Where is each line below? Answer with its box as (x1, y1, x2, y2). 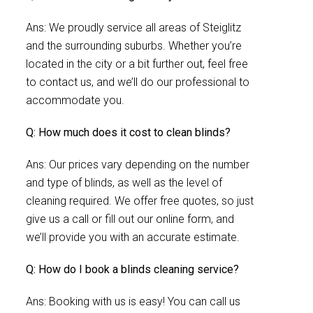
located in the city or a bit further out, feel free (26, 57, 248, 71)
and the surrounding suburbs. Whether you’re (26, 39, 242, 52)
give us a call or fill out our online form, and (26, 212, 234, 226)
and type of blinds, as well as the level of (26, 176, 222, 189)
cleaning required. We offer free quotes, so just (26, 194, 254, 208)
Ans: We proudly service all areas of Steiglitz (26, 21, 241, 34)
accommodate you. (26, 94, 124, 107)
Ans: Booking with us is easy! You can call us (26, 295, 240, 308)
